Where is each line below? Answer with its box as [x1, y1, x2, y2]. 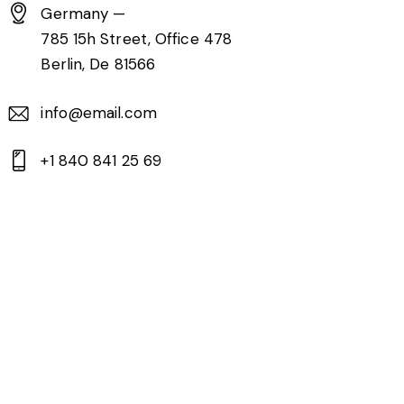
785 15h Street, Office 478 [41, 29, 233, 49]
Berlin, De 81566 [41, 54, 156, 74]
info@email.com [41, 102, 157, 123]
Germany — [41, 4, 126, 23]
